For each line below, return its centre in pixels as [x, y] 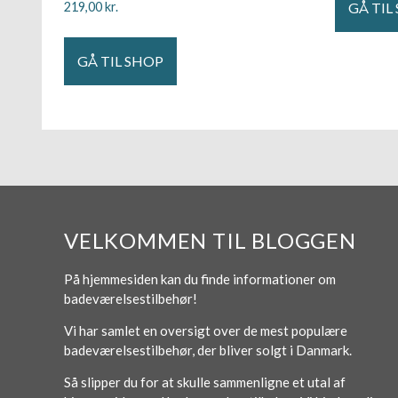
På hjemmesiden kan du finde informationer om [200, 279]
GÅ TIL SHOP [120, 60]
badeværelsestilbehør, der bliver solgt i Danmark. [209, 350]
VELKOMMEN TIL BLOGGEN [210, 240]
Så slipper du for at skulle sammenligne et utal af [205, 382]
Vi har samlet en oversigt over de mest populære [206, 331]
